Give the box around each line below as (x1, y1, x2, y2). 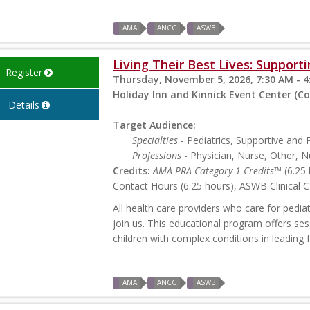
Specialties (132, 134, 179, 147)
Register (5, 66, 42, 80)
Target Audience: (113, 118, 197, 132)
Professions (132, 149, 182, 163)
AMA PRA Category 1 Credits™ (153, 164, 282, 178)
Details (8, 98, 39, 112)
